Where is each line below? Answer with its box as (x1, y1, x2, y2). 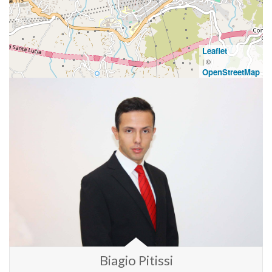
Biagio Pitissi (99, 252, 173, 269)
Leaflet (202, 45, 227, 56)
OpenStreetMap (202, 66, 260, 78)
